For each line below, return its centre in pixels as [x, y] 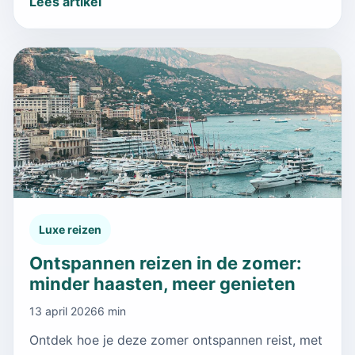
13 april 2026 [63, 311]
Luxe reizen [70, 229]
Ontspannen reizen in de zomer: [166, 263]
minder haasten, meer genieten [162, 283]
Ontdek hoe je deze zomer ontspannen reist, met [176, 340]
